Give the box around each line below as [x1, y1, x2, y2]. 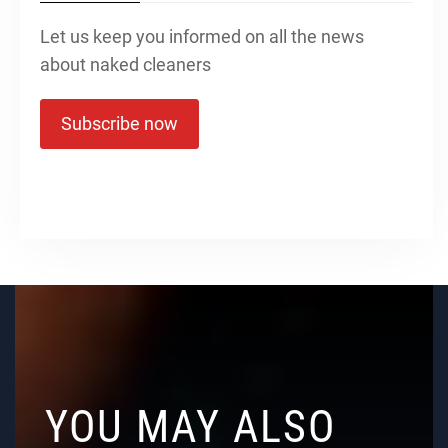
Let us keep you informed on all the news [40, 25, 364, 47]
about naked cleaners [40, 53, 211, 75]
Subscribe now [61, 112, 178, 134]
